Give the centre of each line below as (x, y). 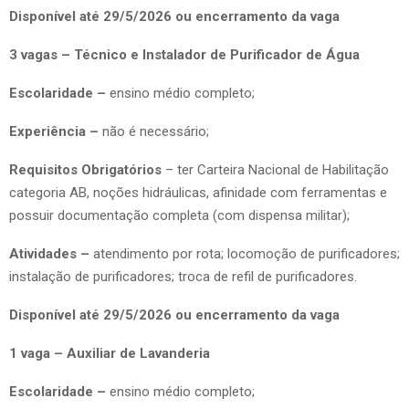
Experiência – (56, 131)
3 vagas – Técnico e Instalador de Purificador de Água (184, 54)
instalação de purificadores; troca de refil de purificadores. (183, 276)
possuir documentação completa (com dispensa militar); (179, 215)
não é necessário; (156, 131)
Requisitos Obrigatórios (87, 169)
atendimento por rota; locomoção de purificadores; (246, 253)
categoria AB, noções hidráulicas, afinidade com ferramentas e (198, 192)
